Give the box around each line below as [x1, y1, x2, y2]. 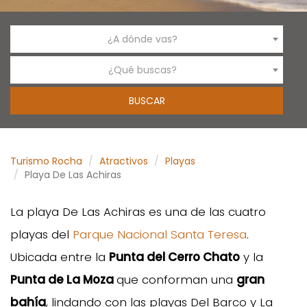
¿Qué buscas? [108, 62, 177, 77]
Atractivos [99, 153, 148, 168]
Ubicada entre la [10, 248, 109, 265]
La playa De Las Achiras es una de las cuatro [10, 203, 266, 220]
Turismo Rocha [10, 153, 82, 168]
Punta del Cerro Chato [109, 248, 240, 265]
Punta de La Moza [10, 271, 116, 288]
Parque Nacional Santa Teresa [73, 225, 247, 243]
